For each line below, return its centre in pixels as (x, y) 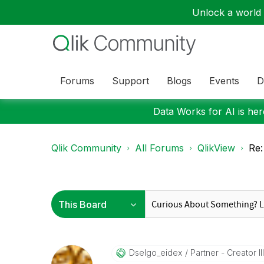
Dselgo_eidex (155, 253)
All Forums (159, 148)
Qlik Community (86, 148)
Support (131, 80)
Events (224, 80)
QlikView (216, 148)
